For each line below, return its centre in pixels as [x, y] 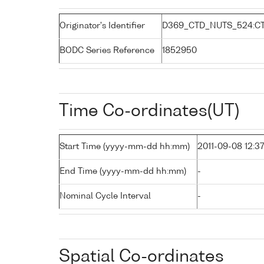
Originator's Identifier [102, 26]
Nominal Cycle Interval [105, 196]
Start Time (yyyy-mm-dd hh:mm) [125, 146]
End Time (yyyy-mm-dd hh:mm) [123, 171]
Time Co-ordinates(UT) [149, 111]
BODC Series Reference [107, 50]
